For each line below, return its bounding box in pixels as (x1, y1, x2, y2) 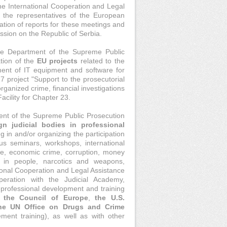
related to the (80, 57, 125, 65)
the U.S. (90, 194, 125, 202)
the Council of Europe (3, 194, 88, 202)
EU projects (34, 57, 81, 65)
